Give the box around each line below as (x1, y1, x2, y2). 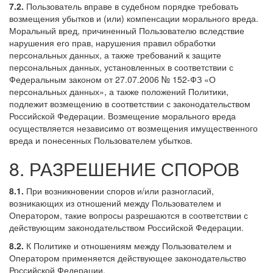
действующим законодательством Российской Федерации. (9, 221, 244, 233)
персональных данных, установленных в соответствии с (9, 60, 233, 73)
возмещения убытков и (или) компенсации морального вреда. (9, 12, 258, 24)
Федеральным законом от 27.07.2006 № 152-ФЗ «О (9, 73, 216, 85)
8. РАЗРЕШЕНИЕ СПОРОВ (9, 155, 239, 182)
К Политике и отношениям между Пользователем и (24, 239, 232, 252)
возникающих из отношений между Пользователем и (9, 196, 221, 209)
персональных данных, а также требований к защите (9, 48, 221, 61)
